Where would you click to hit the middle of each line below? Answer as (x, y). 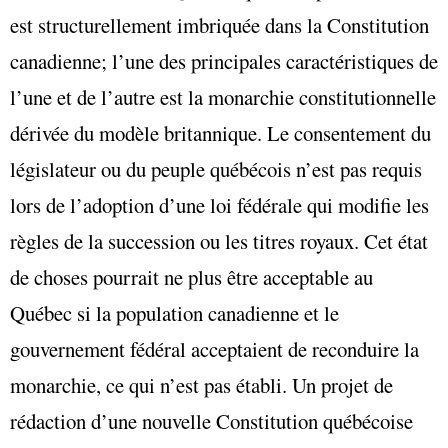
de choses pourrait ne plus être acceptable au (191, 277)
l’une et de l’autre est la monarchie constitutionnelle (223, 97)
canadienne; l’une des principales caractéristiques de (224, 61)
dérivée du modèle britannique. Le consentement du (220, 133)
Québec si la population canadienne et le (174, 313)
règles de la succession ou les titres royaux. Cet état (219, 241)
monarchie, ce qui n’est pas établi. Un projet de (201, 385)
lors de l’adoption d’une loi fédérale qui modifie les (219, 205)
